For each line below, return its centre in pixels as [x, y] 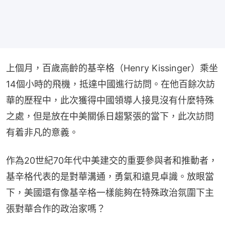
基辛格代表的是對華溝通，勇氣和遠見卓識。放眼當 [110, 176]
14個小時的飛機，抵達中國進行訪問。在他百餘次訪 [110, 84]
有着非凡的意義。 [42, 132]
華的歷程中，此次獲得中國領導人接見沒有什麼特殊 [110, 100]
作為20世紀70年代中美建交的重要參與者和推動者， [112, 160]
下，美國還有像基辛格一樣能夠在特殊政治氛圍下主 [110, 192]
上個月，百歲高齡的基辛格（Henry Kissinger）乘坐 [112, 68]
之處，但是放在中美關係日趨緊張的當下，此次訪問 [110, 116]
